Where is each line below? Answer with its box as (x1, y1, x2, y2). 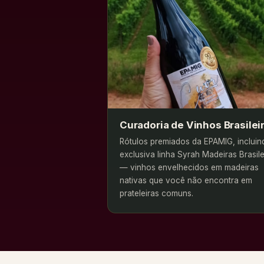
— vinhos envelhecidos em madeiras (120, 162, 259, 172)
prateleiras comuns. (120, 188, 193, 198)
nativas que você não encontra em (120, 175, 252, 185)
